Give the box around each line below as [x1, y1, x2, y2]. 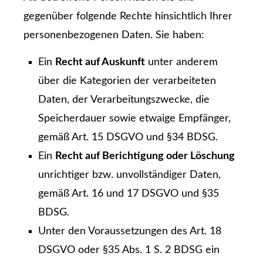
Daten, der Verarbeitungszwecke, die [38, 95, 210, 106]
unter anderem [145, 57, 218, 68]
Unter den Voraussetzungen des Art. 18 [38, 226, 221, 237]
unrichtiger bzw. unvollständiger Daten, [38, 170, 221, 181]
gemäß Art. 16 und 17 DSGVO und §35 [38, 188, 219, 200]
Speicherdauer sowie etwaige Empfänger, [38, 113, 231, 124]
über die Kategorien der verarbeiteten [38, 76, 216, 87]
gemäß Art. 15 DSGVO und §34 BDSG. [38, 132, 218, 143]
